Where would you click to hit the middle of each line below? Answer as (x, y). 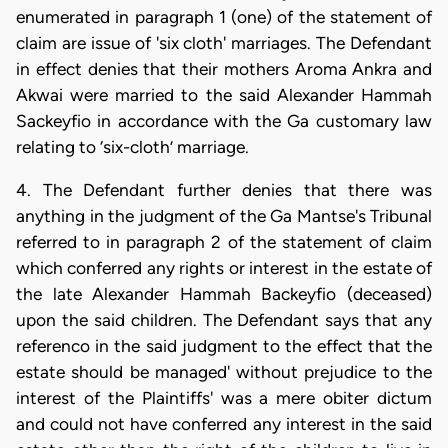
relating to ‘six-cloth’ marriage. (132, 146)
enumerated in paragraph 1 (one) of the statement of (224, 16)
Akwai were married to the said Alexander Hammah (224, 94)
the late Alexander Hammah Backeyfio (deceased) (224, 293)
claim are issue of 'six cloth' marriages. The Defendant (224, 42)
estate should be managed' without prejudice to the (224, 371)
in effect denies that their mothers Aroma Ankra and (224, 68)
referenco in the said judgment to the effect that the (224, 345)
